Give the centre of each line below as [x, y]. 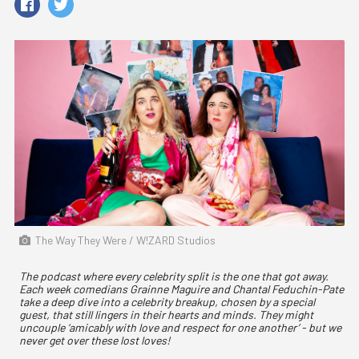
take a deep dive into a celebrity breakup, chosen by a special [167, 302]
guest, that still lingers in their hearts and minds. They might [166, 315]
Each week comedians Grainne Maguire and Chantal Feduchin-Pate [182, 289]
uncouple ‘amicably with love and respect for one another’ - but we [180, 328]
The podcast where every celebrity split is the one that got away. [174, 276]
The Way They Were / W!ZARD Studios [124, 240]
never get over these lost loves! [95, 341]
